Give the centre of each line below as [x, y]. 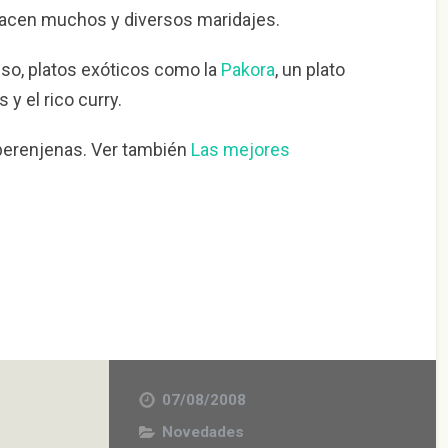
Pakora [247, 69]
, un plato [309, 69]
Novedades [203, 431]
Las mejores [240, 150]
